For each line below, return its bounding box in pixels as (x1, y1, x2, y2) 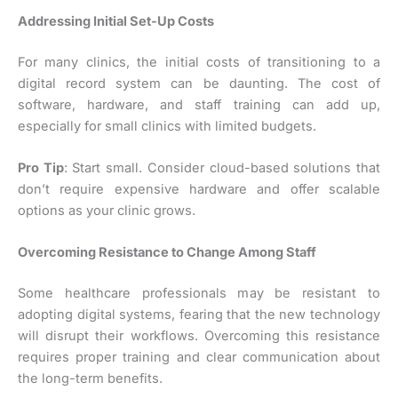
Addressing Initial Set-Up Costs (18, 12, 214, 29)
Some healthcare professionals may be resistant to (18, 285, 380, 302)
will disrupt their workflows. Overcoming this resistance (18, 328, 380, 345)
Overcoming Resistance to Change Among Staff (18, 244, 316, 261)
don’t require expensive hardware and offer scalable (18, 181, 380, 198)
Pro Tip (18, 160, 64, 177)
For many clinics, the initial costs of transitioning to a (18, 53, 380, 70)
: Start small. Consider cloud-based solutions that (63, 160, 381, 177)
